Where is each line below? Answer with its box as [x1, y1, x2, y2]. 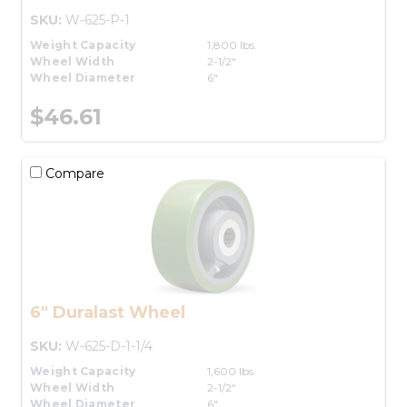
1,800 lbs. [207, 37, 257, 52]
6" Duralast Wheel [30, 302, 185, 323]
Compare [42, 164, 104, 182]
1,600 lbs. [207, 363, 256, 378]
